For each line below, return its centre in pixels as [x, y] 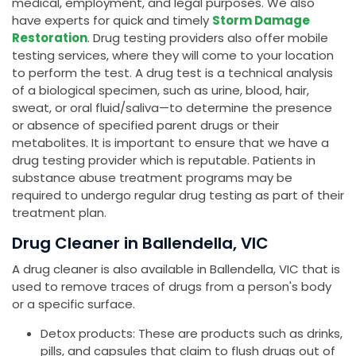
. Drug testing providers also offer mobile [208, 38]
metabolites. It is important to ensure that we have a [170, 143]
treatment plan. [59, 213]
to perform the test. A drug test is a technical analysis [172, 73]
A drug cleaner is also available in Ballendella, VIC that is [176, 269]
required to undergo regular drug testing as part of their [178, 195]
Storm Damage [261, 21]
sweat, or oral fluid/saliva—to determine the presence [172, 108]
